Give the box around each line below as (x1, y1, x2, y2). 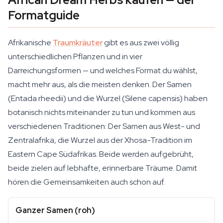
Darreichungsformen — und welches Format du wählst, (8, 65, 198, 76)
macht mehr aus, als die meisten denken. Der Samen (8, 79, 192, 90)
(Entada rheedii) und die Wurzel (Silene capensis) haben (8, 93, 208, 104)
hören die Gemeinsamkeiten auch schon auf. (8, 177, 165, 187)
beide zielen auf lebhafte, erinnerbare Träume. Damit (8, 163, 197, 173)
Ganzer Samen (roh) (15, 205, 95, 216)
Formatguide (8, 7, 80, 23)
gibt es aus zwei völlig (103, 37, 179, 48)
